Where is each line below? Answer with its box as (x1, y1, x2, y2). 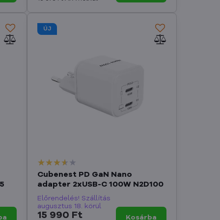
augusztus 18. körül (37, 203, 101, 210)
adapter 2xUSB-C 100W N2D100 (37, 181, 164, 189)
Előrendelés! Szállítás (37, 195, 110, 202)
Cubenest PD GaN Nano (37, 171, 132, 179)
